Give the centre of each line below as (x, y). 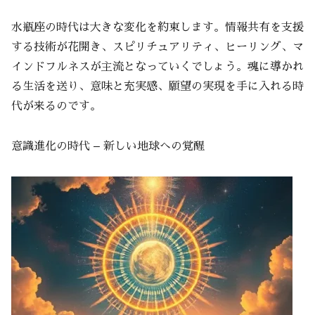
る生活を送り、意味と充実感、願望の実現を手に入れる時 (157, 87)
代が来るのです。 (56, 107)
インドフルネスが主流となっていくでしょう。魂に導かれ (157, 67)
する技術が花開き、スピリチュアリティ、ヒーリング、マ (157, 47)
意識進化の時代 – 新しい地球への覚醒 (108, 146)
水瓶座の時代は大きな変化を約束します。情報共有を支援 (157, 28)
